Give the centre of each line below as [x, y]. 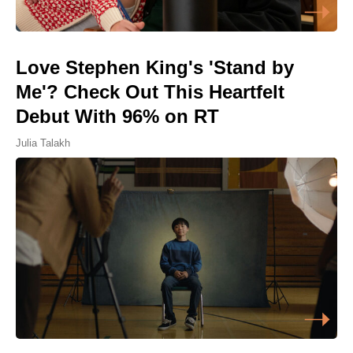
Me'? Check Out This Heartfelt [150, 92]
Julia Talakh [43, 143]
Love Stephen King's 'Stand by [155, 68]
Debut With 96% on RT [117, 117]
